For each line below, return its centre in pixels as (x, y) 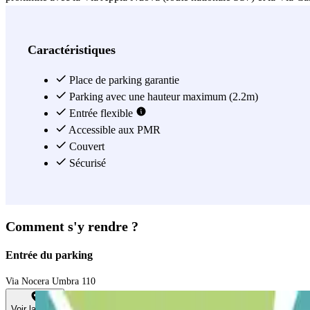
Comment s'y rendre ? (72, 226)
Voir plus (30, 14)
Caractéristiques (72, 50)
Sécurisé (86, 163)
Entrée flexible (101, 113)
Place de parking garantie (123, 80)
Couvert (85, 147)
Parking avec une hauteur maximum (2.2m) (162, 97)
